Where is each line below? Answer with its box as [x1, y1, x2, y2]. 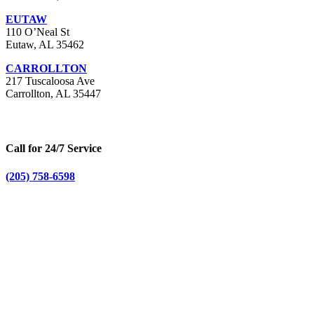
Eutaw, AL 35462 [6, 38, 84, 50]
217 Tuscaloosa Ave [6, 74, 95, 87]
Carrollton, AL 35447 [6, 87, 101, 100]
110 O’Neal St [6, 25, 69, 38]
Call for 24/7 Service [6, 142, 102, 155]
